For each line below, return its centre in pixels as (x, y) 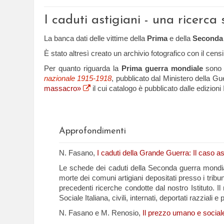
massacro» (63, 88)
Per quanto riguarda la (83, 68)
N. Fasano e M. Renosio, (101, 213)
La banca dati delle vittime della (95, 38)
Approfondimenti (92, 131)
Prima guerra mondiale (162, 68)
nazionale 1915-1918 (78, 78)
